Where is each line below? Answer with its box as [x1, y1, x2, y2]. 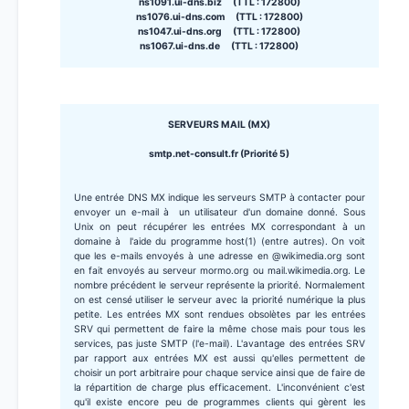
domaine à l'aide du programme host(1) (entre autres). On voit [73, 236, 365, 248]
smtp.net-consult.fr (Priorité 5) [149, 148, 290, 161]
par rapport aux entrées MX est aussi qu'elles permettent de [73, 352, 365, 365]
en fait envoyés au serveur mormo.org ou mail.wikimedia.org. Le [73, 265, 365, 278]
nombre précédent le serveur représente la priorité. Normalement [73, 279, 365, 292]
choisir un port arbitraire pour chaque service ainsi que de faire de [73, 367, 365, 380]
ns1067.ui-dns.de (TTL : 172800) [140, 40, 299, 53]
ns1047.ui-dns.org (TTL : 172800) [138, 26, 301, 38]
